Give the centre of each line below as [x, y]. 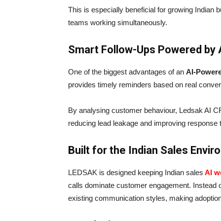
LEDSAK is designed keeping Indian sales [136, 173]
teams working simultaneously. [118, 23]
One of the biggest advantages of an [127, 72]
